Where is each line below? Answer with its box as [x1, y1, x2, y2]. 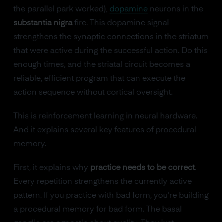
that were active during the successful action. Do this [13, 47, 208, 55]
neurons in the [147, 5, 203, 13]
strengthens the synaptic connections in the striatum [13, 33, 209, 41]
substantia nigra [13, 19, 72, 27]
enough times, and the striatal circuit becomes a [13, 61, 190, 69]
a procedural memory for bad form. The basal [13, 206, 182, 214]
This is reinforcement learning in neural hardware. [13, 112, 197, 120]
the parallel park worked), [13, 5, 110, 13]
